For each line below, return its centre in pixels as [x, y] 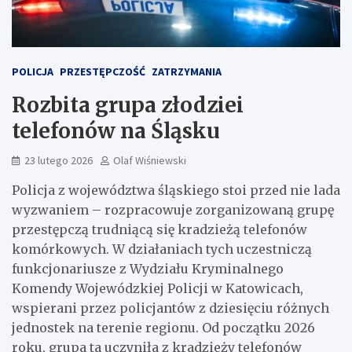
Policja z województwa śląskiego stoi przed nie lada [176, 190]
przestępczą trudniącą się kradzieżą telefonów [159, 229]
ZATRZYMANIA [187, 71]
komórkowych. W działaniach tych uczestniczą [162, 249]
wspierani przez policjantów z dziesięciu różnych [170, 308]
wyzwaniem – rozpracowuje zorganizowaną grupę [173, 209]
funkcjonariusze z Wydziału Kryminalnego [148, 268]
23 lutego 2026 [59, 160]
